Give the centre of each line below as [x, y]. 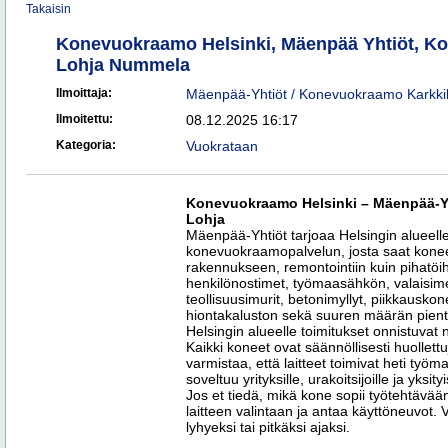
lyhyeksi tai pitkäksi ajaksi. [268, 427]
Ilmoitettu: [84, 119]
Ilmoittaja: [84, 93]
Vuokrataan [222, 146]
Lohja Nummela [123, 65]
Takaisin [48, 9]
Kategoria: [86, 145]
